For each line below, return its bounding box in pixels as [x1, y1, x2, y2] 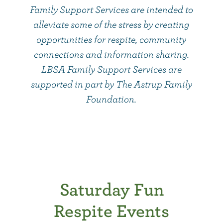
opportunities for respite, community [36, 33, 187, 45]
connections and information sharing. [33, 48, 189, 60]
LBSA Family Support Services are [41, 63, 182, 75]
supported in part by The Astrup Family [30, 78, 192, 90]
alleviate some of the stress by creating [33, 18, 190, 30]
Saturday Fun [59, 178, 164, 199]
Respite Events [54, 200, 169, 221]
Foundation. [86, 93, 137, 105]
